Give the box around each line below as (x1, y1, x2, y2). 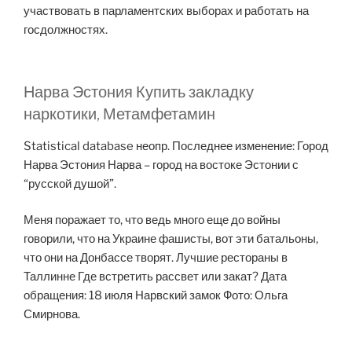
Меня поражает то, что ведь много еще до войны (24, 213, 280, 228)
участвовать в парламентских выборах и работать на (24, 4, 309, 19)
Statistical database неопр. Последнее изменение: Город (24, 138, 328, 153)
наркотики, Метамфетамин (24, 104, 215, 123)
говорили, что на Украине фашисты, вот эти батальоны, (24, 232, 318, 247)
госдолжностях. (24, 23, 108, 38)
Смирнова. (24, 307, 80, 322)
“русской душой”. (24, 176, 116, 191)
